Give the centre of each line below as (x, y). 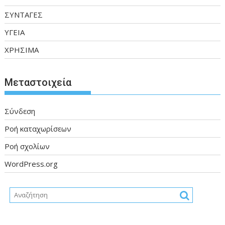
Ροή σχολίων (27, 146)
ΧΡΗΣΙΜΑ (22, 50)
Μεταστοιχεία (38, 82)
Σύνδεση (20, 111)
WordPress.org (31, 163)
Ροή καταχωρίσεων (38, 128)
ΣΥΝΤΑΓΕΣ (24, 15)
